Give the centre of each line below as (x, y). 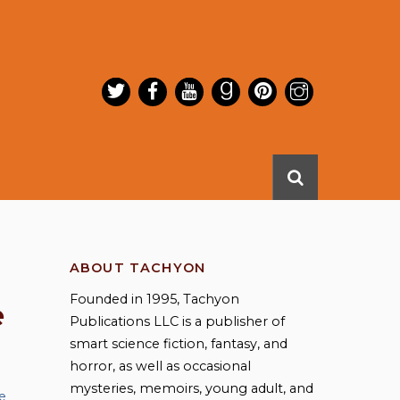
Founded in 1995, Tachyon (154, 300)
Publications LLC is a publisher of (177, 322)
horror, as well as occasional (160, 367)
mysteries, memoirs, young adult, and (191, 389)
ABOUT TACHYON (137, 267)
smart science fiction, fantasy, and (178, 344)
